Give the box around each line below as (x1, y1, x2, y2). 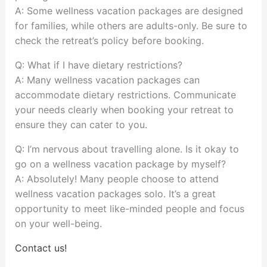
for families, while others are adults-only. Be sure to (14, 20, 247, 32)
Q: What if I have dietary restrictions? (14, 59, 182, 72)
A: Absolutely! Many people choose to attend (14, 173, 219, 185)
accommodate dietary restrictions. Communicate (14, 89, 236, 101)
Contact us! (14, 242, 67, 254)
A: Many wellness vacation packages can (14, 74, 200, 86)
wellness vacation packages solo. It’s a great (14, 188, 216, 200)
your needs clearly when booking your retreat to (14, 104, 234, 116)
